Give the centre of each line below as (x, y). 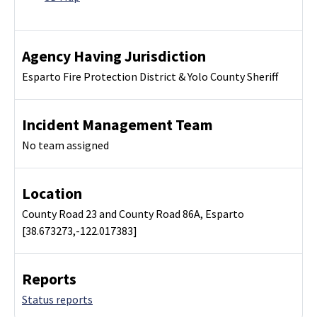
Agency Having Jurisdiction (114, 57)
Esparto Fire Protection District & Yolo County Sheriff (150, 77)
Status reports (57, 300)
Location (52, 194)
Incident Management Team (117, 125)
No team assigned (65, 145)
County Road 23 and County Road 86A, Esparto (133, 214)
